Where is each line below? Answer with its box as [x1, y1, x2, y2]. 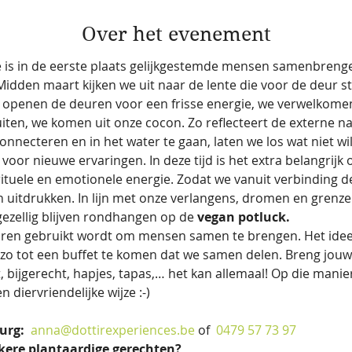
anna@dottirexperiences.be [30, 321, 195, 339]
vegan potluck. [196, 208, 290, 226]
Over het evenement [81, 22, 271, 46]
